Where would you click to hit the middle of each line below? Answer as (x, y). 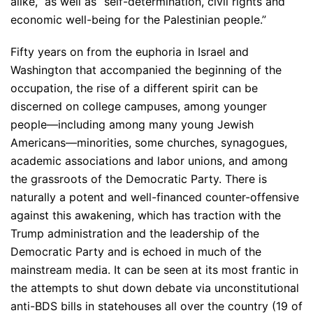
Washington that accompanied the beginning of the (146, 70)
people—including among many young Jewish (132, 125)
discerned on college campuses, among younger (139, 107)
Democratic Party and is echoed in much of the (136, 252)
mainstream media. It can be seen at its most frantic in (154, 270)
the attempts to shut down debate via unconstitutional (155, 288)
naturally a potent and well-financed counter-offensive (155, 197)
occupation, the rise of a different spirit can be (134, 88)
